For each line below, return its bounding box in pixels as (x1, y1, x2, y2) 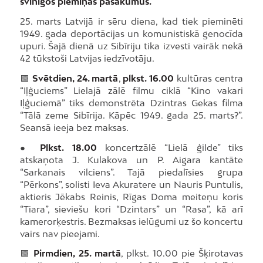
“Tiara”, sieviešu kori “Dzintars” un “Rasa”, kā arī (19, 203, 244, 214)
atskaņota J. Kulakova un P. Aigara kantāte (19, 154, 244, 165)
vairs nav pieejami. (19, 228, 100, 239)
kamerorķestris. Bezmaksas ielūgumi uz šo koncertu (19, 215, 244, 227)
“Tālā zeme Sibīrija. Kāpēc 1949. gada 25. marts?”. (19, 109, 244, 120)
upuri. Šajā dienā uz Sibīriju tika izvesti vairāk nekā (19, 41, 244, 52)
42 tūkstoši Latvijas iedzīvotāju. (19, 53, 154, 64)
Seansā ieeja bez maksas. (19, 122, 129, 133)
